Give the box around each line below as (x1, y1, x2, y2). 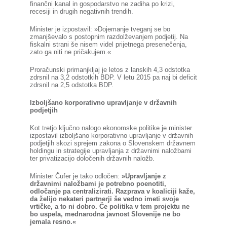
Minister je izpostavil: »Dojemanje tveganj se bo (29, 25, 170, 33)
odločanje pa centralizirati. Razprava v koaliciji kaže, (29, 187, 195, 195)
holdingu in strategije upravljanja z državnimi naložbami (29, 147, 192, 155)
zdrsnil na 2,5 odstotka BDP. (29, 81, 113, 89)
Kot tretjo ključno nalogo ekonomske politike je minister (29, 124, 192, 132)
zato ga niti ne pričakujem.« (29, 48, 111, 56)
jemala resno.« (29, 218, 76, 225)
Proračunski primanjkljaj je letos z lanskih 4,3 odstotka (29, 66, 190, 73)
